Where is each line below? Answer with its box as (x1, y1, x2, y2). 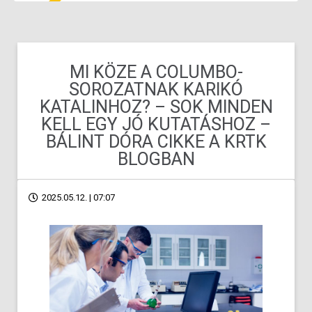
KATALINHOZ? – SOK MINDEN (39, 97, 273, 117)
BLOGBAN (117, 149, 195, 169)
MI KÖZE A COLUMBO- (69, 62, 243, 82)
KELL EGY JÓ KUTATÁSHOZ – (41, 114, 271, 134)
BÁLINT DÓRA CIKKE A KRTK (45, 132, 267, 152)
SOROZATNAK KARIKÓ (69, 79, 243, 100)
